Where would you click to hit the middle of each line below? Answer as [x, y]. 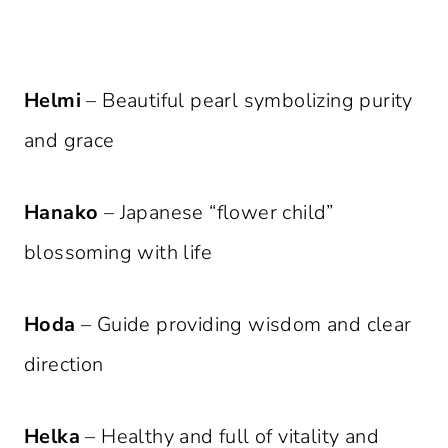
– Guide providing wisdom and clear [243, 325]
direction [64, 365]
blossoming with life [118, 253]
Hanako [61, 213]
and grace [69, 141]
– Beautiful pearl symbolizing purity [247, 101]
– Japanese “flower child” [216, 213]
